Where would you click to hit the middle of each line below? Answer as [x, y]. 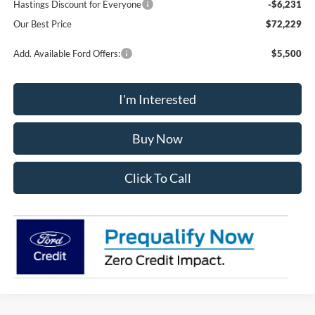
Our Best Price [43, 24]
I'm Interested [158, 99]
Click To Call [157, 178]
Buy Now [158, 138]
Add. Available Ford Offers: [67, 53]
